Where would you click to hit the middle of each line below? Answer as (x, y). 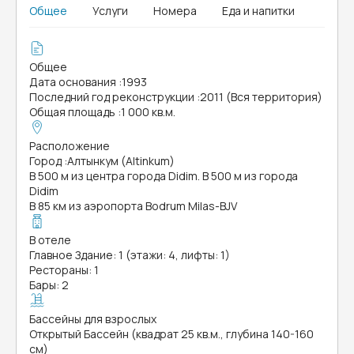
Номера (175, 11)
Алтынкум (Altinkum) (121, 161)
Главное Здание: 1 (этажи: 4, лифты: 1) (130, 255)
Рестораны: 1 (64, 270)
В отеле (50, 240)
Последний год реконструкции (112, 97)
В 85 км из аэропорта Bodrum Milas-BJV (133, 206)
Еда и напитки (258, 11)
